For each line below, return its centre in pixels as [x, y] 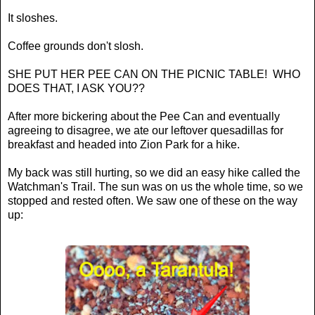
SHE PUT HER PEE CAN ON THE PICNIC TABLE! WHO [154, 74]
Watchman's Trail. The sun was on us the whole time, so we [155, 186]
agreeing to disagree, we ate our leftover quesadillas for [146, 130]
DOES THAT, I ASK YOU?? [76, 88]
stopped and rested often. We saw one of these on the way [153, 200]
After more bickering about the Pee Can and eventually [144, 116]
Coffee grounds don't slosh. [76, 46]
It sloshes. [33, 18]
